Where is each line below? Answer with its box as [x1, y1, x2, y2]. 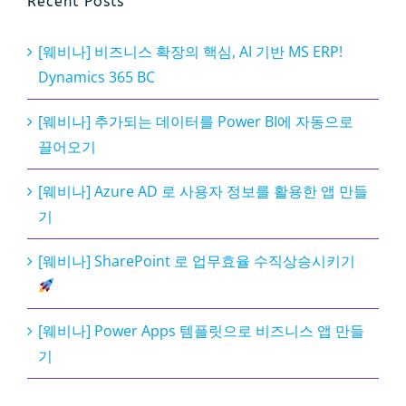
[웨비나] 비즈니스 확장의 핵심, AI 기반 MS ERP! [38, 41, 343, 62]
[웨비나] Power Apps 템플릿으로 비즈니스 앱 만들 [38, 320, 364, 341]
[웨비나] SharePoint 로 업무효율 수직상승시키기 [38, 250, 355, 271]
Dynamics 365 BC [38, 66, 155, 87]
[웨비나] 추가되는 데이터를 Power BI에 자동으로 [38, 111, 353, 131]
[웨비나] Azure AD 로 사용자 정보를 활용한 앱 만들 [38, 180, 368, 201]
